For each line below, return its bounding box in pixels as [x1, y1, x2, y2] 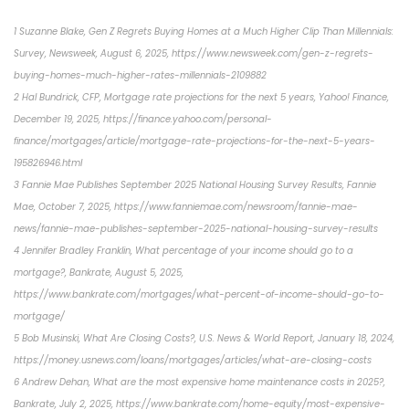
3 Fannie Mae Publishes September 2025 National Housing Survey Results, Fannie [14, 177, 376, 192]
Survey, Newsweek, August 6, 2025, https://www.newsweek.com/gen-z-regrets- [14, 46, 373, 60]
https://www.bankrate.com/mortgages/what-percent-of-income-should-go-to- [14, 287, 384, 301]
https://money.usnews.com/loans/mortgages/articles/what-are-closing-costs [14, 352, 372, 367]
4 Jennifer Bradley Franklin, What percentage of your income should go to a [14, 243, 353, 257]
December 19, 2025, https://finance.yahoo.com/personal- [14, 111, 272, 126]
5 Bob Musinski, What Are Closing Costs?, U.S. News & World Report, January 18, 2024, [14, 330, 394, 345]
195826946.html [14, 155, 82, 170]
